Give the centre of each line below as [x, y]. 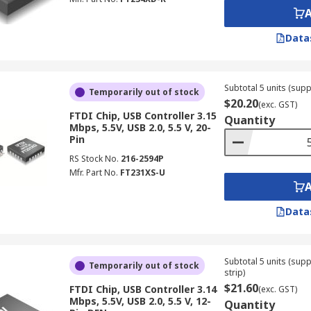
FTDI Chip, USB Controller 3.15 [143, 116]
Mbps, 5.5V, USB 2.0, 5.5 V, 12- [140, 301]
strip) [234, 272]
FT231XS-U [142, 173]
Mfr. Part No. [93, 173]
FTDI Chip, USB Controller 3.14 [143, 289]
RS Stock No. [94, 159]
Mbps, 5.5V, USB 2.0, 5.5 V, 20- [140, 127]
